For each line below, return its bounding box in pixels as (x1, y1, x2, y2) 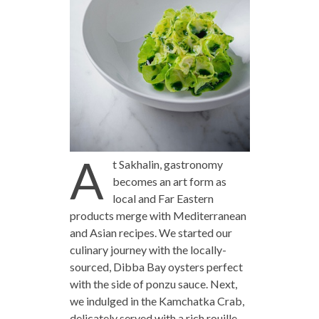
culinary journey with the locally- (69, 242, 226, 256)
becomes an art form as (112, 174, 226, 188)
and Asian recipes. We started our (69, 225, 232, 239)
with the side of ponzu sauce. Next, (69, 276, 237, 291)
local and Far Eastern (112, 191, 214, 205)
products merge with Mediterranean (69, 208, 246, 222)
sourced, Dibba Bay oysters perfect (69, 259, 243, 273)
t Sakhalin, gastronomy (112, 157, 223, 171)
